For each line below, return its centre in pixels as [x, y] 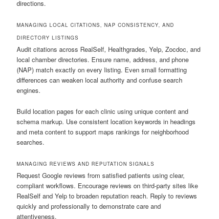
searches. [31, 142]
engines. [29, 90]
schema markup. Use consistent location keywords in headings [106, 121]
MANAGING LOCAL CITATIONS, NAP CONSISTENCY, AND [96, 25]
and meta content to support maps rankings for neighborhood [103, 131]
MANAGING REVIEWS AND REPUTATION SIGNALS [86, 164]
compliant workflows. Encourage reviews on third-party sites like [108, 185]
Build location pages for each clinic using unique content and [103, 111]
